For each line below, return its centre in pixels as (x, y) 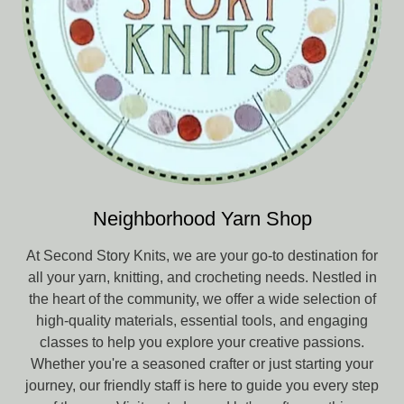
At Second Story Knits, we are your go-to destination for (202, 255)
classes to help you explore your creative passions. (202, 342)
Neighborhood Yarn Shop (202, 218)
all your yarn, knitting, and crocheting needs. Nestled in (202, 277)
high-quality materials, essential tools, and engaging (202, 320)
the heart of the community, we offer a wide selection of (202, 298)
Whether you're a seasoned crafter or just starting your (202, 363)
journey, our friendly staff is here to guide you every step (202, 385)
